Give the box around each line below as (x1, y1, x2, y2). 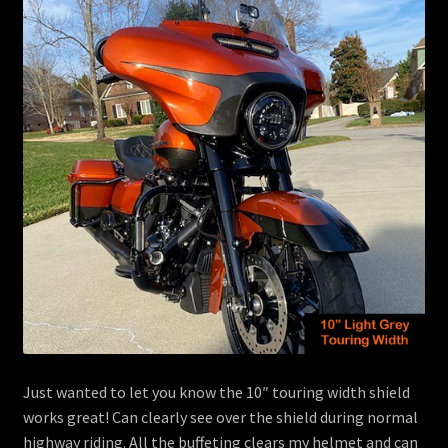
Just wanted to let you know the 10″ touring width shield (22, 381, 410, 402)
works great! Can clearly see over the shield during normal (22, 406, 418, 427)
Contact (22, 17, 79, 38)
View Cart (22, 70, 90, 91)
